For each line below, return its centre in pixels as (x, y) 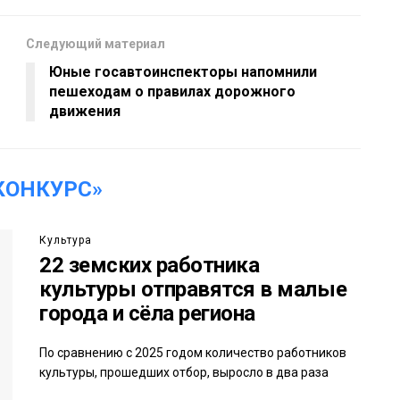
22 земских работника (150, 265)
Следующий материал (96, 43)
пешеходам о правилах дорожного (172, 91)
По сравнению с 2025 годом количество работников (193, 352)
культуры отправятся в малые (193, 289)
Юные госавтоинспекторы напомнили (183, 71)
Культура (66, 240)
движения (85, 111)
